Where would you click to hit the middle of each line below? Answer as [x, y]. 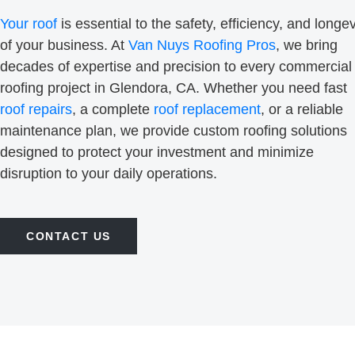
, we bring [307, 46]
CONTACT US [69, 236]
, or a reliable [302, 110]
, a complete [113, 110]
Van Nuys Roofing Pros [202, 46]
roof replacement [207, 110]
